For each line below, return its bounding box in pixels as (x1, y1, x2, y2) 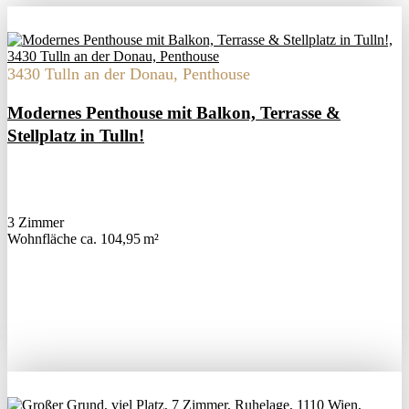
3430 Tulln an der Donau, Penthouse (7, 65, 250, 84)
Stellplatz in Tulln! (7, 126, 144, 146)
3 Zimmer (7, 215, 64, 231)
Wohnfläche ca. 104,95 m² (7, 231, 159, 247)
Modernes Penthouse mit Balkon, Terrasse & (7, 103, 341, 123)
